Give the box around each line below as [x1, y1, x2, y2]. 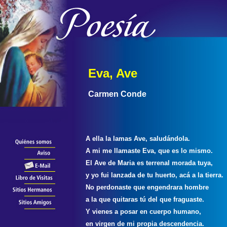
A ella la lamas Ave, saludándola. [86, 135, 192, 142]
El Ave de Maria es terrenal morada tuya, [86, 159, 215, 167]
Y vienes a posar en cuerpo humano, [86, 208, 203, 215]
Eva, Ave [88, 66, 141, 80]
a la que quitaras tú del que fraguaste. [86, 196, 206, 203]
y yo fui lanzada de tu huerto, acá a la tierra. [86, 171, 225, 179]
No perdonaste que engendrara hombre [86, 183, 211, 191]
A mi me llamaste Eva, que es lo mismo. [86, 147, 215, 155]
